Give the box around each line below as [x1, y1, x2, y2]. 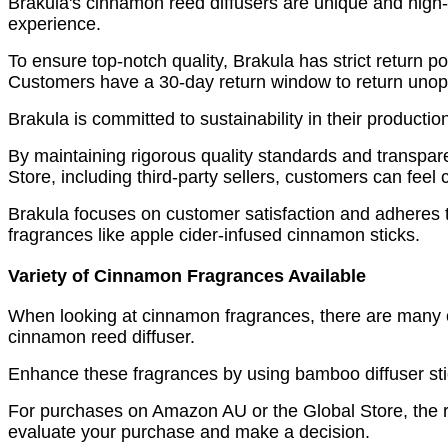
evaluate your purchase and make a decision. [8, 421, 370, 442]
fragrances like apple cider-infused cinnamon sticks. [8, 225, 420, 246]
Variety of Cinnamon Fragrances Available [8, 266, 366, 287]
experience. [8, 14, 101, 35]
